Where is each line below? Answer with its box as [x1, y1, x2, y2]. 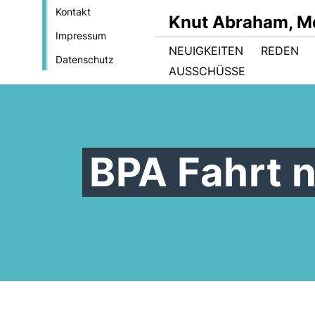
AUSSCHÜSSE [169, 64, 245, 78]
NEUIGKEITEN [169, 44, 243, 58]
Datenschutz [55, 53, 114, 65]
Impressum [55, 30, 106, 41]
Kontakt [55, 6, 91, 18]
